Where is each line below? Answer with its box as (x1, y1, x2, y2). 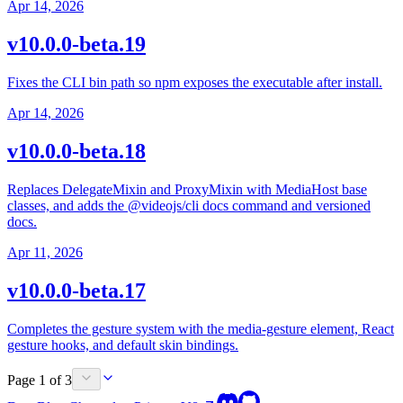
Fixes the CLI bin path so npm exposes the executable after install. (7, 75, 382, 91)
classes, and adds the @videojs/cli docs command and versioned (7, 197, 371, 213)
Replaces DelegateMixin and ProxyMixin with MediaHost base (7, 181, 367, 197)
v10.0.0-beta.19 (7, 32, 146, 57)
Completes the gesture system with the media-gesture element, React (7, 320, 394, 336)
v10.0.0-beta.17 (7, 278, 146, 302)
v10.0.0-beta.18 (7, 139, 146, 164)
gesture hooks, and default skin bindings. (7, 336, 238, 353)
